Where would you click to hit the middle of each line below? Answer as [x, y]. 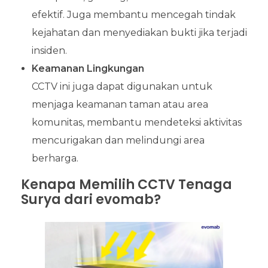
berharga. [55, 159]
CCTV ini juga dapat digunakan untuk [122, 87]
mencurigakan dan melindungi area [118, 141]
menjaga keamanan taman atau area [120, 105]
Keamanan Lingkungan [88, 69]
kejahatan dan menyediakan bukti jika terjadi [139, 33]
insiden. [49, 51]
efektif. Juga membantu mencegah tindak [133, 15]
